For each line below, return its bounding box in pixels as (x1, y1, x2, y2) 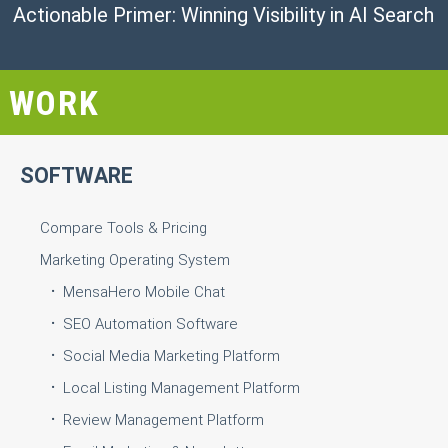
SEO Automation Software (62, 315, 238, 334)
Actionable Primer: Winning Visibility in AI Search (13, 3, 435, 28)
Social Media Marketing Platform (62, 347, 280, 366)
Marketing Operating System (40, 251, 230, 270)
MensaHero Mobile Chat (62, 283, 225, 302)
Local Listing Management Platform (62, 379, 300, 398)
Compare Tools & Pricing (40, 219, 207, 238)
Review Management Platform (62, 411, 264, 430)
